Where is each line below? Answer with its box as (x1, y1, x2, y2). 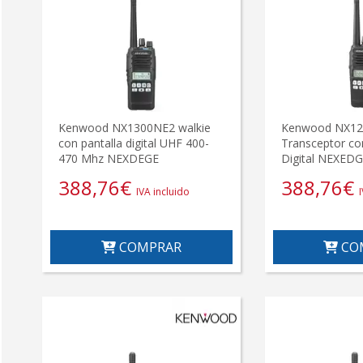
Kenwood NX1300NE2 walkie (58, 119, 211, 135)
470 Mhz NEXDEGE (58, 150, 159, 166)
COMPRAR (115, 237, 181, 256)
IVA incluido (136, 184, 190, 199)
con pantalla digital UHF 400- (58, 135, 209, 151)
